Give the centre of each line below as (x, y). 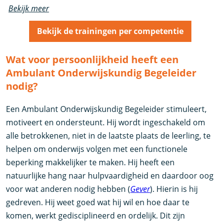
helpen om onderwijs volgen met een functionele (97, 149)
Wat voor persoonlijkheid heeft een (92, 59)
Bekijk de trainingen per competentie (110, 31)
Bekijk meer (29, 9)
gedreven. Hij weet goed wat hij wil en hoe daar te (98, 202)
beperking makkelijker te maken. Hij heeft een (91, 162)
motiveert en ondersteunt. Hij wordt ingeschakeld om (106, 122)
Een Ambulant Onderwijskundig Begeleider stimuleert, (107, 109)
